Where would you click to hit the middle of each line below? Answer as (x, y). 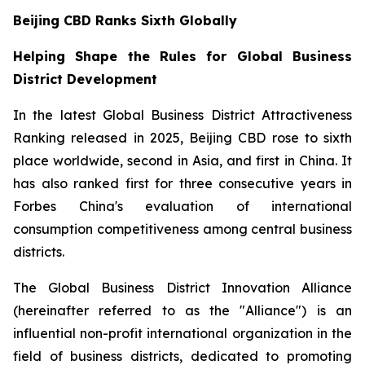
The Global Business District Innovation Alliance (182, 288)
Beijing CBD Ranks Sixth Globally (125, 20)
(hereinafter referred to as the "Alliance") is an (182, 310)
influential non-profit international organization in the (182, 333)
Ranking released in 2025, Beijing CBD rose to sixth (182, 138)
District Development (85, 79)
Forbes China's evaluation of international (182, 206)
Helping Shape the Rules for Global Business (182, 56)
